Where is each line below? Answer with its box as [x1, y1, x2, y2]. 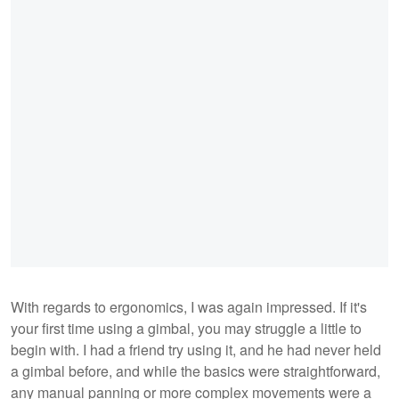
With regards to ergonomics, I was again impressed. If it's [11, 296, 367, 317]
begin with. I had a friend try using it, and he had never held [11, 338, 381, 360]
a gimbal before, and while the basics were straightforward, [11, 360, 380, 381]
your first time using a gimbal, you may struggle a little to [11, 317, 362, 338]
